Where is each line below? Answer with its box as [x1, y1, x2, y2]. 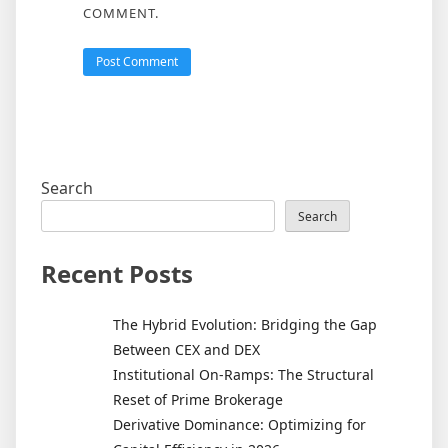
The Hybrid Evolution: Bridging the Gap [113, 314, 377, 334]
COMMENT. [82, 3, 159, 22]
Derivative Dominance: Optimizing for [113, 414, 366, 434]
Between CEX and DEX [113, 339, 260, 359]
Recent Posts [41, 256, 193, 290]
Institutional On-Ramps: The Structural [113, 364, 374, 384]
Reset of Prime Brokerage [113, 389, 283, 409]
